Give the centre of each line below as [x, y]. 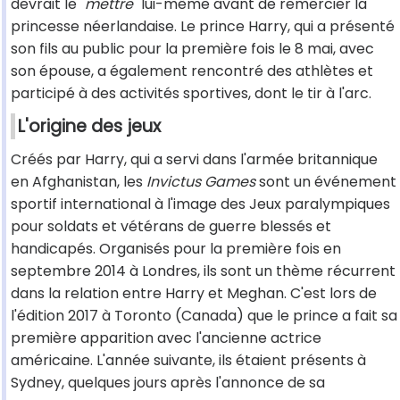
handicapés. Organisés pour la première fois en [176, 249]
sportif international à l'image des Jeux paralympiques [200, 204]
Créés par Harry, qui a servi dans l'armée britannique [194, 160]
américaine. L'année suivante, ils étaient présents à [188, 361]
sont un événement [326, 182]
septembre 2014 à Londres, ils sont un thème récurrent [203, 271]
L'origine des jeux [89, 127]
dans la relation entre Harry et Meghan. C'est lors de [194, 294]
